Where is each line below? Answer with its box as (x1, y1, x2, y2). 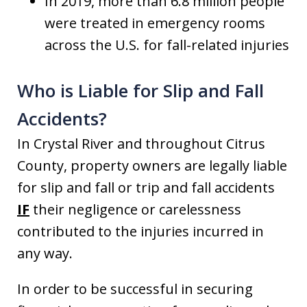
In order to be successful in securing (17, 280, 253, 298)
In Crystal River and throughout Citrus (17, 134, 265, 153)
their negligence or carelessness (29, 200, 241, 219)
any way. (17, 244, 73, 262)
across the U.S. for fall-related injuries (45, 36, 289, 54)
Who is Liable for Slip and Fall (17, 78, 264, 103)
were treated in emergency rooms (45, 14, 265, 32)
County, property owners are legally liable (17, 156, 287, 175)
